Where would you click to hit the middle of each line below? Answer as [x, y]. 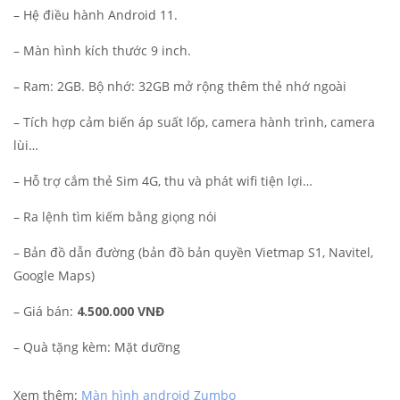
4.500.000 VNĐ [121, 312]
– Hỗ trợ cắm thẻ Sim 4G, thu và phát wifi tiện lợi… [163, 181]
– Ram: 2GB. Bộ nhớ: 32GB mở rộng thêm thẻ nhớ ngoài [180, 87]
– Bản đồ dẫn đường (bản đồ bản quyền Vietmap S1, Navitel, [193, 253]
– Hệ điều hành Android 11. [96, 15]
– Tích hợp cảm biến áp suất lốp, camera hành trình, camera [194, 122]
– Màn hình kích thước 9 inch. [102, 51]
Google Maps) [54, 276]
